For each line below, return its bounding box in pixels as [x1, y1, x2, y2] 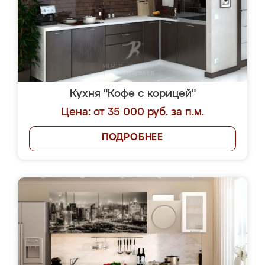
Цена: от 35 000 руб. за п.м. [61, 107, 204, 118]
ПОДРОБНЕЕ [101, 133, 164, 143]
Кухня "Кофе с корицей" [69, 89, 196, 99]
